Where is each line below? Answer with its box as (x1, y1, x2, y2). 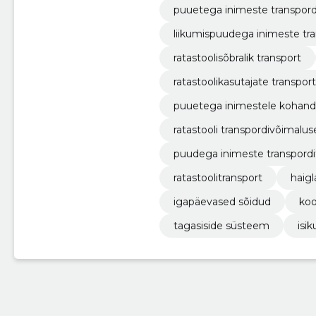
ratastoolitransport (173, 171, 262, 184)
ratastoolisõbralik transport (173, 51, 301, 64)
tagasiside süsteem (173, 219, 269, 232)
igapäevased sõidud (173, 195, 271, 208)
